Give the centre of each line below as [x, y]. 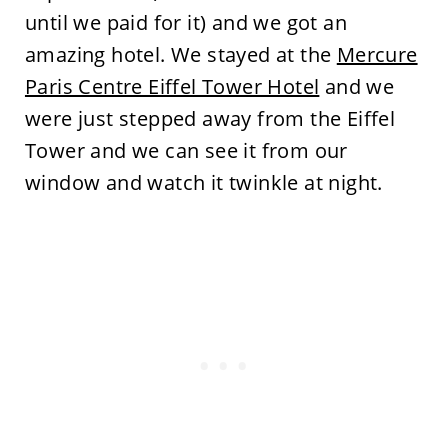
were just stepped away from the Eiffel [210, 118]
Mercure [377, 54]
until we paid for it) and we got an [185, 22]
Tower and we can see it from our [186, 150]
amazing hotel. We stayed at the [180, 54]
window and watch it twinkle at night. [203, 182]
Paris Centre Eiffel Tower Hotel [172, 86]
